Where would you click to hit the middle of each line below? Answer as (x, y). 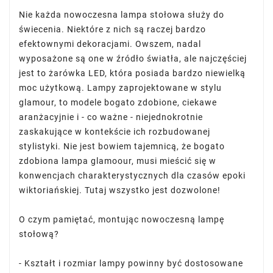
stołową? (39, 234)
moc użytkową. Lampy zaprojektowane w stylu (120, 88)
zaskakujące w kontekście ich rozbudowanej (115, 132)
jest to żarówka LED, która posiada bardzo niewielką (132, 73)
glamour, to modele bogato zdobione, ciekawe (118, 102)
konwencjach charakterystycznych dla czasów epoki (132, 175)
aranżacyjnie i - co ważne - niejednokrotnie (111, 117)
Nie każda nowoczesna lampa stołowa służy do (122, 15)
